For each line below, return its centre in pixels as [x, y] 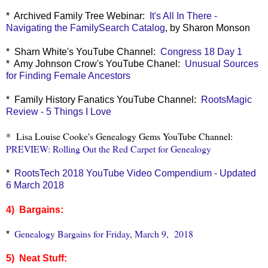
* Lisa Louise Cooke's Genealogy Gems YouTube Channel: [121, 136]
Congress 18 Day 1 [201, 51]
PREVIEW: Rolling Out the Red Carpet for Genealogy [109, 148]
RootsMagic [225, 99]
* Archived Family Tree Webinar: [78, 16]
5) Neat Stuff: [36, 258]
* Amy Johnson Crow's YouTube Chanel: [95, 63]
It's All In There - [183, 16]
